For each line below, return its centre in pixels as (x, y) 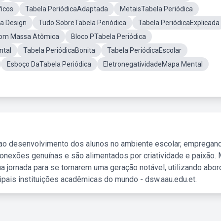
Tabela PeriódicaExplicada (179, 23)
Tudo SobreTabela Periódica (82, 23)
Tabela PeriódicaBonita (59, 50)
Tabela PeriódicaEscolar (144, 50)
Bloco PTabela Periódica (109, 37)
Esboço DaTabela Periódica (49, 64)
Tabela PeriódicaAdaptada (67, 9)
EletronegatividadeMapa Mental (153, 64)
